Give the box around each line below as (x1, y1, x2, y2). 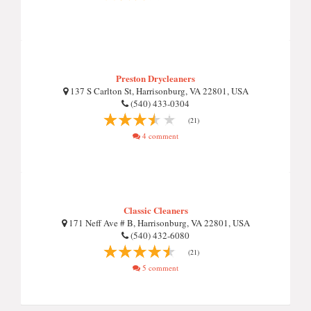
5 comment (140, 262, 178, 273)
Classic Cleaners (123, 203, 188, 217)
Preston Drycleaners (116, 72, 195, 85)
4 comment (140, 131, 178, 141)
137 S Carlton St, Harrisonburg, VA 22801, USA (67, 85, 249, 97)
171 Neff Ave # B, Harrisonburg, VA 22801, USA (66, 217, 250, 229)
